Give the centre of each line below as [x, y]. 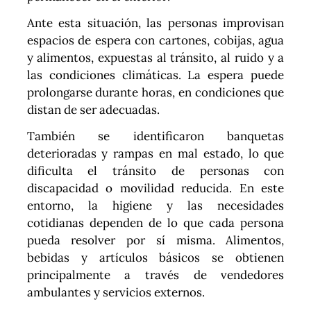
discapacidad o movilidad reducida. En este [155, 188]
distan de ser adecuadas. [93, 109]
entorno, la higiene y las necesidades [155, 205]
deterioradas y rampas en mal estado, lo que [155, 153]
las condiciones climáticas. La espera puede [155, 75]
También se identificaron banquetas [155, 136]
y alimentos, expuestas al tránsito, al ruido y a [155, 57]
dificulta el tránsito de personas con [155, 170]
